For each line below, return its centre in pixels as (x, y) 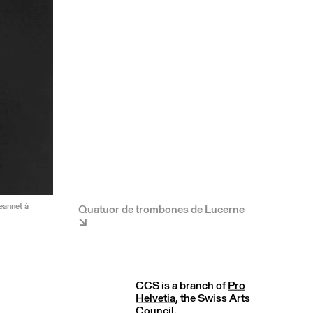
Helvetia (155, 298)
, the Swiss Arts (213, 298)
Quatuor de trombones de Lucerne (161, 209)
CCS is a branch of (182, 285)
